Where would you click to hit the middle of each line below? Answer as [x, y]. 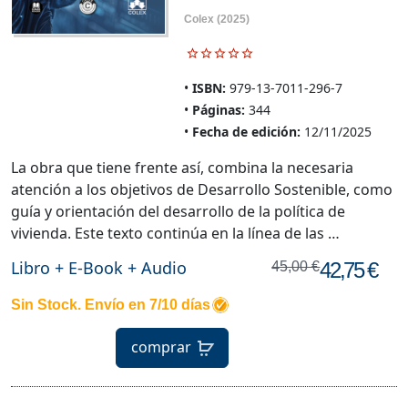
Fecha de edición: [246, 132]
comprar [161, 347]
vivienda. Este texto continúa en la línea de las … [175, 234]
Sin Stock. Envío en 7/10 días [111, 305]
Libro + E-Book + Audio [99, 268]
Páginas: [218, 110]
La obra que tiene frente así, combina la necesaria [182, 168]
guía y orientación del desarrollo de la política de [178, 212]
